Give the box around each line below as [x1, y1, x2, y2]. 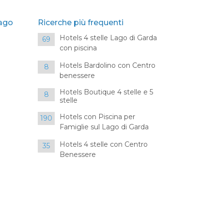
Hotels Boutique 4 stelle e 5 [60, 88, 154, 96]
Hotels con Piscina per [60, 112, 136, 121]
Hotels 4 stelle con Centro [60, 140, 148, 149]
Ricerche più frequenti [38, 18, 124, 27]
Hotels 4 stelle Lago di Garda [60, 33, 157, 42]
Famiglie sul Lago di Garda [60, 123, 149, 131]
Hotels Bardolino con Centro [60, 61, 156, 70]
